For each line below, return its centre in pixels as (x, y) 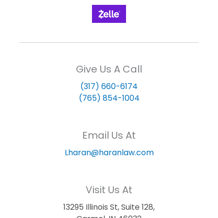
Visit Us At (109, 190)
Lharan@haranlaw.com (109, 152)
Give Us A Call (109, 69)
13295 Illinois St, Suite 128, (109, 207)
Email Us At (109, 135)
